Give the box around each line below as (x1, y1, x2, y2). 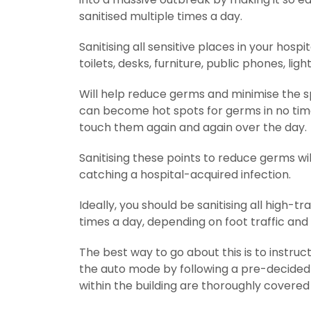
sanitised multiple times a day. (79, 8, 242, 24)
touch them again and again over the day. (79, 119, 307, 135)
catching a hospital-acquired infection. (79, 166, 291, 183)
